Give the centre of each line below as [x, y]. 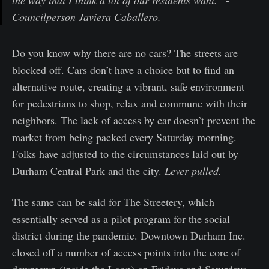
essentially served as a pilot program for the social [121, 219]
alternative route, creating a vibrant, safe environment [128, 87]
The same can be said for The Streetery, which [113, 202]
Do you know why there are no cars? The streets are [125, 53]
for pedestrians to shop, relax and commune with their [130, 104]
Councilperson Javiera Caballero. [86, 17]
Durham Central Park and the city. [88, 171]
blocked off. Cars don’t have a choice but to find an [123, 70]
